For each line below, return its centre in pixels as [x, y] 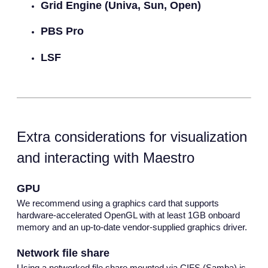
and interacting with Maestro [106, 157]
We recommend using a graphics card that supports [118, 203]
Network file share [63, 253]
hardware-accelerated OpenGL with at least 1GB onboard [128, 215]
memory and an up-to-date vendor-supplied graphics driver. [132, 227]
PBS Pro [62, 31]
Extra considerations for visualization [132, 136]
